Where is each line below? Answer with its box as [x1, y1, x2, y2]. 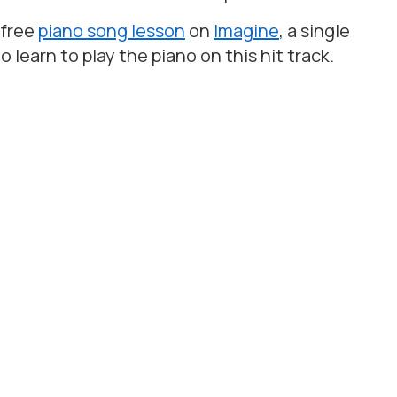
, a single [279, 19, 350, 43]
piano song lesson [38, 19, 185, 43]
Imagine [214, 19, 279, 43]
